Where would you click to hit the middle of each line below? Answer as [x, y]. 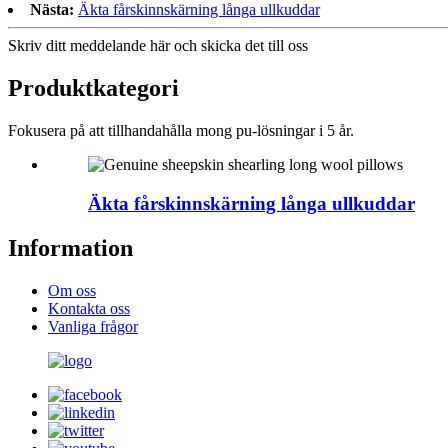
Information [70, 247]
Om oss [72, 290]
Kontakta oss [89, 308]
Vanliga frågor [93, 326]
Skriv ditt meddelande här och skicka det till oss [158, 46]
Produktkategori [93, 88]
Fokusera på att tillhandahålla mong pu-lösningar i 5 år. [181, 130]
